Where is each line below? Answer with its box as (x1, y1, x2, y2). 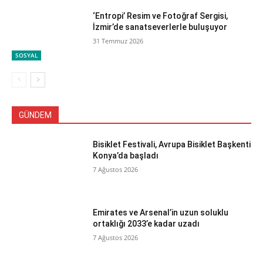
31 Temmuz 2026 (93, 36, 144, 45)
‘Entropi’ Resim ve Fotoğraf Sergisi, (93, 11, 228, 21)
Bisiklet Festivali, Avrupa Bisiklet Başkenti (93, 140, 251, 150)
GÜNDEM (19, 110, 52, 120)
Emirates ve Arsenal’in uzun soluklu (93, 208, 229, 218)
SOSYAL (15, 51, 38, 60)
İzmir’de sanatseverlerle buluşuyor (93, 22, 228, 32)
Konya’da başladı (93, 151, 159, 161)
